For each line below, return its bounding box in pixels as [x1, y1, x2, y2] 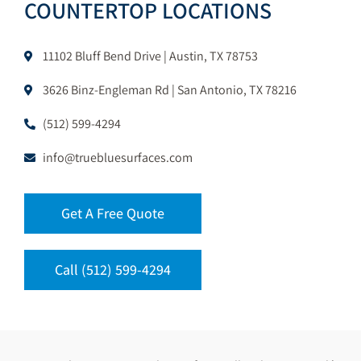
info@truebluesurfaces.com [42, 148, 193, 166]
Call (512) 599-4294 [55, 259, 171, 279]
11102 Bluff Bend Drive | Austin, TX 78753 [42, 47, 258, 64]
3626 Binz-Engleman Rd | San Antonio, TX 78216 [42, 81, 297, 98]
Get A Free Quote [61, 203, 164, 222]
